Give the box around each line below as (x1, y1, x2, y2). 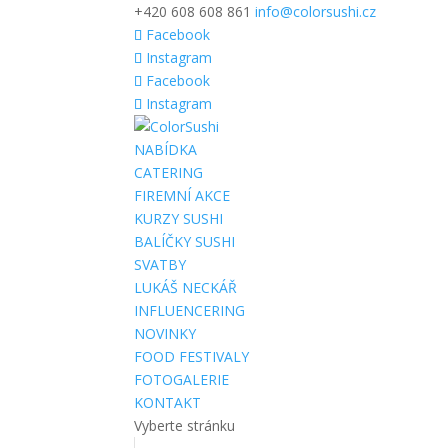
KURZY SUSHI (134, 209, 224, 228)
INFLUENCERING (134, 301, 246, 320)
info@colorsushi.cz (255, 2, 377, 21)
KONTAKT (134, 393, 202, 412)
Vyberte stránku (134, 416, 236, 435)
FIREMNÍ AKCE (134, 186, 231, 205)
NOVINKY (134, 324, 197, 343)
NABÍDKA (134, 140, 198, 159)
